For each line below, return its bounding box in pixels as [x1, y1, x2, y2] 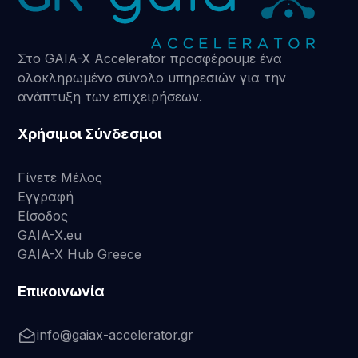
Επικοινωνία [18, 283, 105, 300]
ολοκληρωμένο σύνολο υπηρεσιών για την [18, 70, 287, 86]
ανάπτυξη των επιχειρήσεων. [18, 89, 203, 105]
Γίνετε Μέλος [18, 169, 103, 186]
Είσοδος [18, 208, 69, 225]
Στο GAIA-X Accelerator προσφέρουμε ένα [18, 50, 283, 67]
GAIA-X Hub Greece [18, 246, 142, 263]
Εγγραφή [18, 189, 74, 205]
